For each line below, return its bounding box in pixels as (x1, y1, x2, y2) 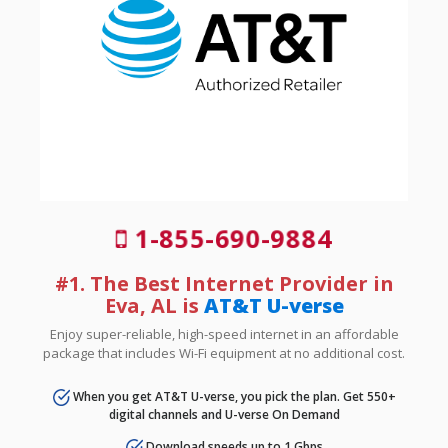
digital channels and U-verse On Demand (108, 405, 340, 423)
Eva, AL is (104, 291, 204, 319)
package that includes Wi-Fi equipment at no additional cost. (43, 343, 405, 362)
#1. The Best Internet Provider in (54, 269, 394, 297)
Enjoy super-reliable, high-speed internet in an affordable (49, 324, 399, 343)
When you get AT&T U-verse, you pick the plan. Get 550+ (69, 387, 396, 405)
